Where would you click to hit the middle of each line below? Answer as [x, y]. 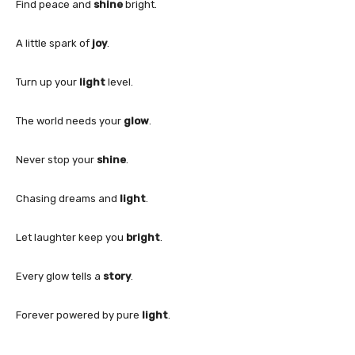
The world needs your [70, 120]
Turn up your [48, 82]
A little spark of [54, 43]
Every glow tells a [59, 276]
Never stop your [56, 159]
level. [119, 82]
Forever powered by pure [79, 315]
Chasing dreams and [68, 198]
